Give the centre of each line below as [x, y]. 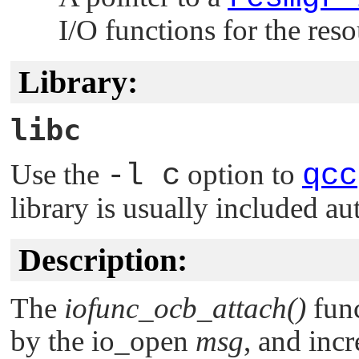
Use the [58, 174]
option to [241, 174]
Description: [103, 260]
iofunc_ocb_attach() [185, 308]
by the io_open [103, 341]
